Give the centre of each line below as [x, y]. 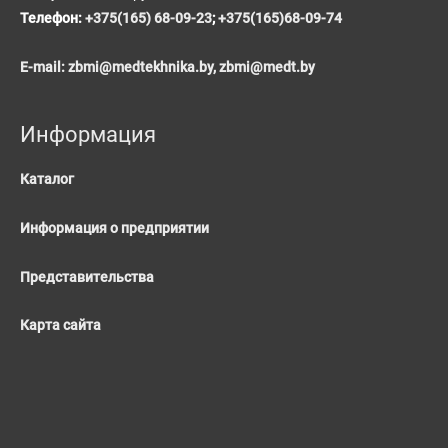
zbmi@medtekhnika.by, [143, 66]
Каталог [47, 178]
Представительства [87, 276]
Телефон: [52, 17]
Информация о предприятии [114, 227]
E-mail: [44, 66]
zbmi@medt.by [267, 66]
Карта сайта [60, 325]
